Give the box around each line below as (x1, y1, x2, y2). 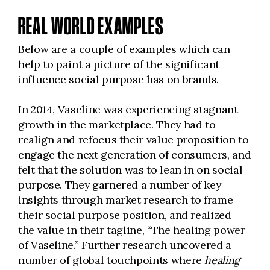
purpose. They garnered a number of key (18, 178, 221, 192)
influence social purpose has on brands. (18, 72, 219, 86)
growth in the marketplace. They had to (18, 118, 216, 131)
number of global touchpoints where (18, 253, 205, 267)
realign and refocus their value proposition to (18, 133, 249, 146)
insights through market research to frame (18, 193, 233, 207)
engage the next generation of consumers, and (18, 148, 251, 162)
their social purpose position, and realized (18, 208, 231, 222)
